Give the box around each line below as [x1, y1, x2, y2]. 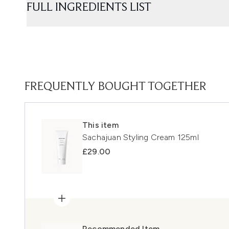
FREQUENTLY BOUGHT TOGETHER [25, 80, 207, 93]
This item [82, 120, 119, 130]
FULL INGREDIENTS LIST [27, 1, 151, 14]
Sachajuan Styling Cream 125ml [82, 132, 199, 142]
